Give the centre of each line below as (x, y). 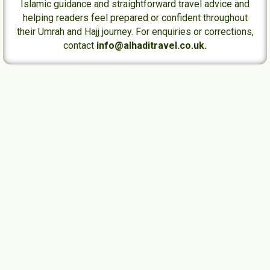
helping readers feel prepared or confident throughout (135, 17)
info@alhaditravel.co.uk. (152, 45)
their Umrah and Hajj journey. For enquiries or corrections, (135, 31)
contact (80, 45)
